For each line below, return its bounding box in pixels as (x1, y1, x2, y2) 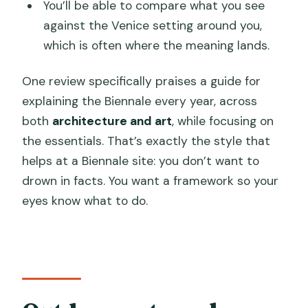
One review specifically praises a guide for (22, 74, 261, 89)
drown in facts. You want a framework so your (22, 173, 279, 189)
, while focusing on (172, 113, 274, 129)
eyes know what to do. (22, 193, 148, 209)
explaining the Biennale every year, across (22, 93, 258, 109)
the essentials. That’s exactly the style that (22, 133, 271, 149)
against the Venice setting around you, (43, 17, 262, 33)
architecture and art (52, 113, 173, 129)
